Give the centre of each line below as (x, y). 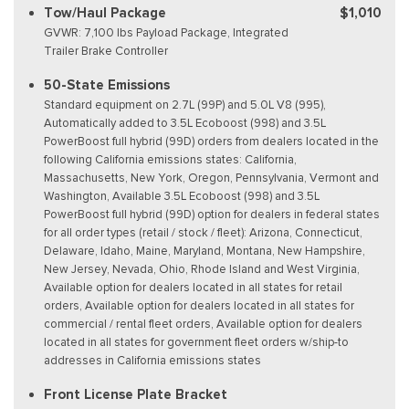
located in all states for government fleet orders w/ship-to (196, 341)
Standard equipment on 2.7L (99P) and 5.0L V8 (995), (185, 104)
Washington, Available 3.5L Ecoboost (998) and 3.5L (182, 195)
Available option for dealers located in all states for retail (193, 287)
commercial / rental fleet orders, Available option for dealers (203, 323)
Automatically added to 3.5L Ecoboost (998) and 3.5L (185, 122)
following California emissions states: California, (170, 159)
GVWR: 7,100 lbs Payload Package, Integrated (166, 32)
